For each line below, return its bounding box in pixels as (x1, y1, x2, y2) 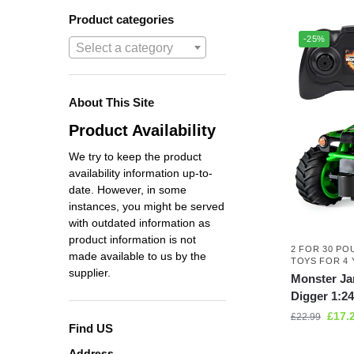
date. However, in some (69, 183, 186, 197)
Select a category (76, 40, 173, 55)
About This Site (69, 95, 154, 109)
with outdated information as (69, 217, 210, 230)
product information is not (69, 233, 196, 247)
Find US (69, 322, 113, 336)
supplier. (69, 266, 111, 280)
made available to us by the (69, 250, 206, 263)
